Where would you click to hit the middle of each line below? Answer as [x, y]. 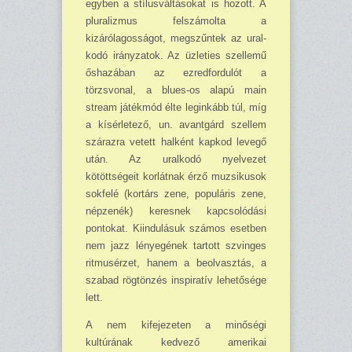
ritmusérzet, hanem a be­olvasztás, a [176, 263]
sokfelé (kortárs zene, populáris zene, [176, 194]
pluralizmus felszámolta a [176, 21]
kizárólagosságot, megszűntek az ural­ [176, 38]
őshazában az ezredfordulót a [176, 73]
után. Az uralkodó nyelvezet [176, 159]
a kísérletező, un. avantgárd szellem [176, 125]
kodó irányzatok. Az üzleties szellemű [176, 56]
